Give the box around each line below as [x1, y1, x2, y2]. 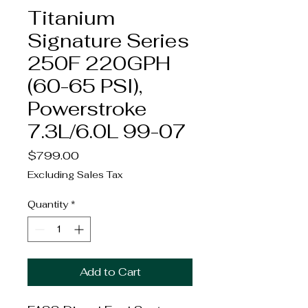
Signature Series [27, 27, 189, 53]
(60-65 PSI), [27, 73, 142, 98]
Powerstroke [27, 96, 146, 121]
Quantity [27, 197, 68, 210]
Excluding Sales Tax [27, 168, 122, 181]
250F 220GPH [27, 50, 170, 76]
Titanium [27, 5, 115, 30]
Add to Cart [79, 264, 141, 279]
